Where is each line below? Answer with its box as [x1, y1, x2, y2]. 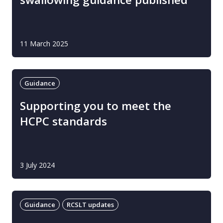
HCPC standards [20, 113, 107, 129]
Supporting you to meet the [20, 98, 171, 113]
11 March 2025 [20, 39, 68, 48]
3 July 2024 [20, 160, 55, 170]
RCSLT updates [67, 200, 114, 209]
